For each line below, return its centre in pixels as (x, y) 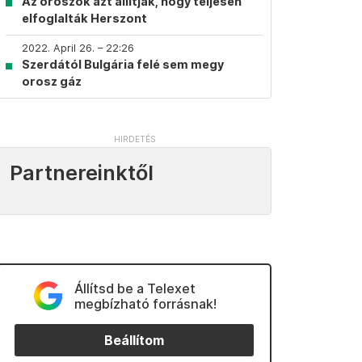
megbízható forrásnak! (145, 304)
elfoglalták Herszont (84, 18)
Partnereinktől (82, 173)
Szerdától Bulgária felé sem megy (123, 64)
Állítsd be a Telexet (135, 288)
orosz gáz (52, 81)
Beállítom (134, 340)
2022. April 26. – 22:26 (78, 48)
